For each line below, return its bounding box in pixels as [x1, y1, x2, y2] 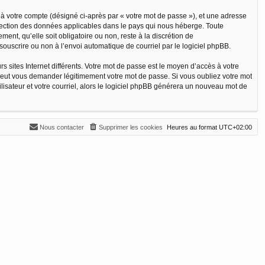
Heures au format [167, 123, 219, 131]
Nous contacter [40, 123, 84, 131]
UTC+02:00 [219, 123, 252, 131]
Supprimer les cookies [99, 123, 163, 131]
